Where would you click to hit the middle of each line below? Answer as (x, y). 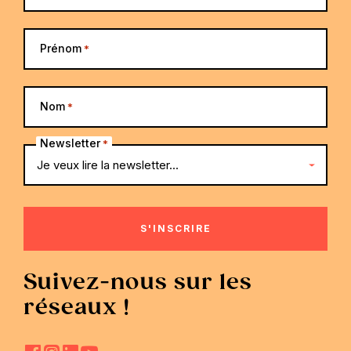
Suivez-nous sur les (138, 282)
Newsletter (70, 143)
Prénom (61, 49)
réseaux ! (77, 307)
